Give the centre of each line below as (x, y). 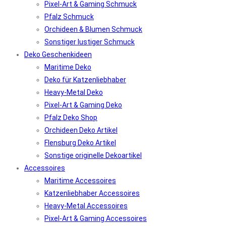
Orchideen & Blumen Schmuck (93, 29)
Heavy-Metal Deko (74, 92)
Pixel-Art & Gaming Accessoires (96, 218)
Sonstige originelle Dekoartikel (93, 155)
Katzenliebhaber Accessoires (92, 193)
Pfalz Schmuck (69, 17)
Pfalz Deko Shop (71, 118)
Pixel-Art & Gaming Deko (83, 105)
